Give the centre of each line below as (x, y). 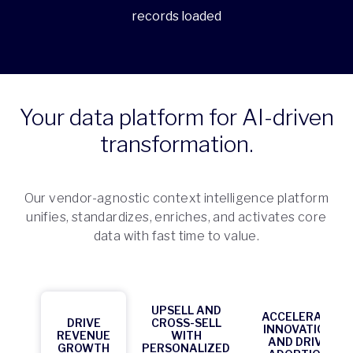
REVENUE (84, 336)
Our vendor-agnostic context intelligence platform (176, 199)
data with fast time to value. (176, 236)
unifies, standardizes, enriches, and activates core (176, 217)
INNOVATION (299, 329)
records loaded (176, 16)
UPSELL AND (186, 310)
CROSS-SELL (186, 323)
